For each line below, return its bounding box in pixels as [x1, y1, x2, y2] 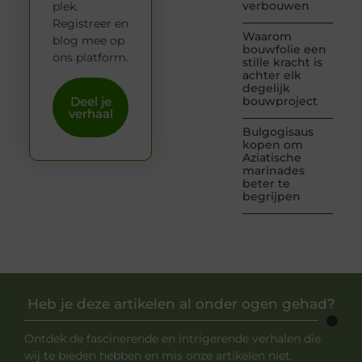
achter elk [242, 68, 302, 83]
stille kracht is [242, 55, 323, 70]
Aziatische [242, 150, 302, 166]
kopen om [242, 137, 304, 153]
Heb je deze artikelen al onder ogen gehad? [27, 295, 335, 312]
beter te [242, 176, 291, 192]
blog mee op [52, 32, 124, 48]
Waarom [242, 29, 293, 44]
